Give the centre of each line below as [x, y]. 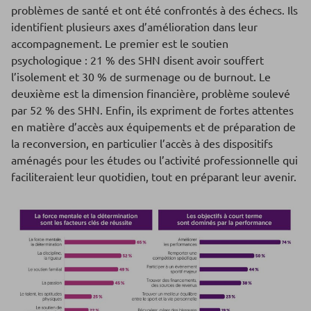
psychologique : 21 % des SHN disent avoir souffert [137, 60]
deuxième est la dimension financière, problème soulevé [151, 93]
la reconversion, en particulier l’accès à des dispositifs [142, 143]
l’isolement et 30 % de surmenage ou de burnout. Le [141, 77]
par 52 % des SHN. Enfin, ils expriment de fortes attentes [152, 110]
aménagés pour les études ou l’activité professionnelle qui [154, 160]
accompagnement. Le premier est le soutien [120, 43]
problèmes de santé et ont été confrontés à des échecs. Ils [154, 10]
